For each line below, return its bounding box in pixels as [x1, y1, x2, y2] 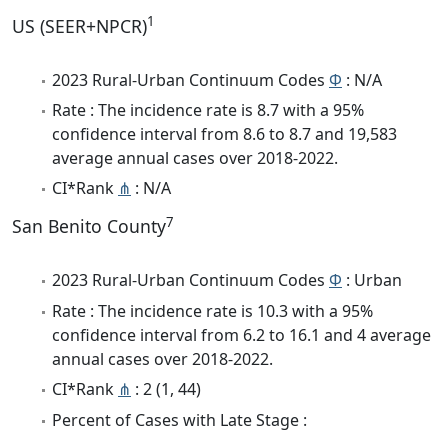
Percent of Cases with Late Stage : [52, 408, 307, 431]
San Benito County [12, 214, 166, 239]
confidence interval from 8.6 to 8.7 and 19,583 [52, 123, 397, 146]
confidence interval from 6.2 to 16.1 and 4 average [52, 323, 431, 346]
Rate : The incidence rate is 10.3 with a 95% [52, 299, 373, 322]
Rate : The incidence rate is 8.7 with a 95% [52, 99, 364, 122]
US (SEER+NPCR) [12, 13, 147, 38]
